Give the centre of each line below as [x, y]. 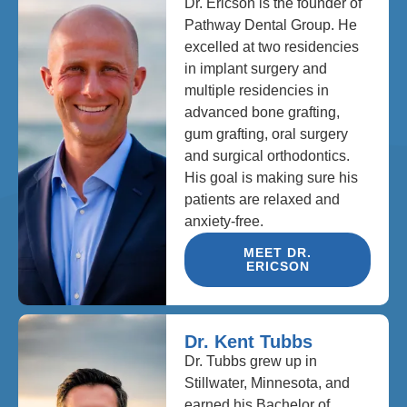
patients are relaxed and [263, 199]
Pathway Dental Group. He [271, 25]
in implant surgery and [256, 68]
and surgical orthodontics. [268, 155]
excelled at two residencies [272, 46]
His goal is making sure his [272, 177]
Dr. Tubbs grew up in [251, 361]
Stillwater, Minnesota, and [268, 382]
